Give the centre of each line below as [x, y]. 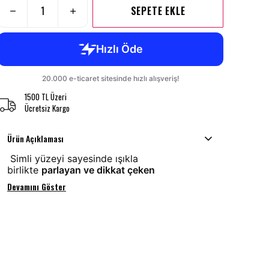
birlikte [24, 170]
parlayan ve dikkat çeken [98, 170]
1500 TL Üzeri [46, 97]
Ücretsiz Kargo [47, 108]
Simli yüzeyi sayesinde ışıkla [73, 159]
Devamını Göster [37, 187]
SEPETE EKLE [158, 11]
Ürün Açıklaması [35, 139]
